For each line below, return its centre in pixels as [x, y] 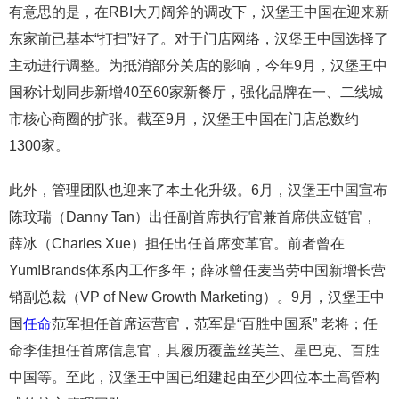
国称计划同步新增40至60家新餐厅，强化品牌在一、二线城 [196, 92]
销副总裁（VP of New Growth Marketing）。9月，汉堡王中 [197, 297]
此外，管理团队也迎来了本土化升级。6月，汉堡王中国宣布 [198, 190]
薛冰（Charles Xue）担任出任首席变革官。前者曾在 [177, 243]
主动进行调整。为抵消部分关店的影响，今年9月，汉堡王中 [198, 65]
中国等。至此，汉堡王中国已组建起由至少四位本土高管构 [194, 377]
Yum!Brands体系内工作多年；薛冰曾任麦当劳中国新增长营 [197, 270]
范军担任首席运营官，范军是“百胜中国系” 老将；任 [215, 323]
